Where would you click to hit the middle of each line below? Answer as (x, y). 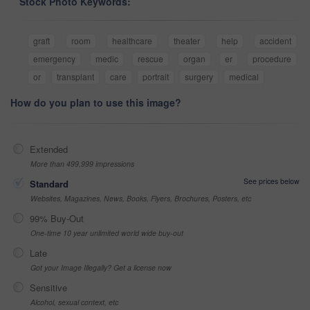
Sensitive (48, 287)
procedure (272, 58)
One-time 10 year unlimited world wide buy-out (107, 232)
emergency (54, 58)
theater (187, 40)
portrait (156, 76)
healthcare (132, 40)
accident (275, 40)
